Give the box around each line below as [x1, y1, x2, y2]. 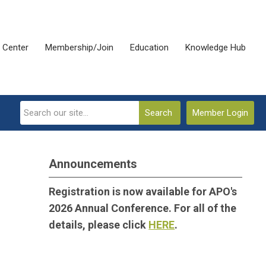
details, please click [49, 218, 149, 231]
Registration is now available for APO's [49, 185, 237, 198]
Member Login [192, 107, 248, 118]
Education [130, 42, 169, 53]
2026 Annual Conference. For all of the [49, 202, 237, 214]
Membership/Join [45, 42, 113, 53]
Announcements [49, 157, 138, 171]
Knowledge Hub [185, 42, 246, 53]
